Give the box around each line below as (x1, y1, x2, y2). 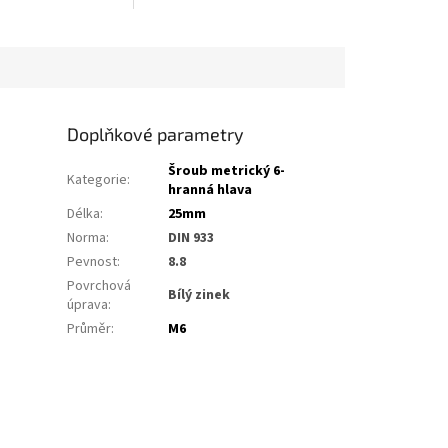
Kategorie (67, 170, 128, 191)
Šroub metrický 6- (168, 161, 286, 182)
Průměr (67, 319, 112, 340)
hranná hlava (168, 180, 253, 201)
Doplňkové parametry (67, 123, 245, 146)
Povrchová (67, 276, 132, 297)
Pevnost (67, 252, 118, 273)
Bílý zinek (168, 285, 231, 306)
